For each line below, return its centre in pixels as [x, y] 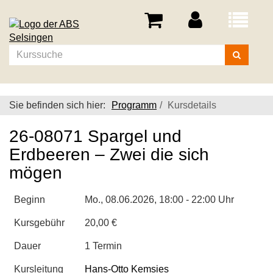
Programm [134, 105]
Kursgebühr [39, 223]
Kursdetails [192, 105]
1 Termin [103, 246]
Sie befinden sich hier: [57, 105]
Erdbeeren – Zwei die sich [109, 154]
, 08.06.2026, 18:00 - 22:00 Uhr [167, 200]
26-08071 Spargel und [95, 136]
